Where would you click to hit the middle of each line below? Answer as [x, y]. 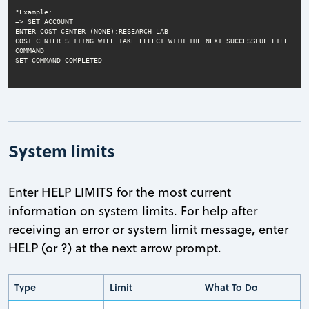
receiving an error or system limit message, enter [148, 230]
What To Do [231, 288]
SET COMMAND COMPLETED [58, 60]
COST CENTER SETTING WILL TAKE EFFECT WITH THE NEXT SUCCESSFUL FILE [151, 41]
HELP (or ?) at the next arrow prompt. [115, 248]
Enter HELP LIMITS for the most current [120, 192]
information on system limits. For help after [133, 211]
